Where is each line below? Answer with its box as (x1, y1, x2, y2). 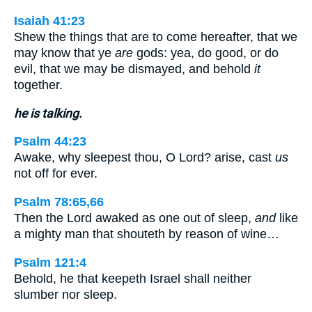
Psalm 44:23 (14, 134, 86, 149)
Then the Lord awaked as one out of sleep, (14, 210, 255, 225)
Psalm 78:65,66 (14, 194, 104, 209)
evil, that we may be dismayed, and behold (14, 62, 254, 77)
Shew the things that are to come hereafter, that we (14, 30, 297, 45)
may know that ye (14, 46, 115, 61)
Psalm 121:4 (14, 255, 86, 270)
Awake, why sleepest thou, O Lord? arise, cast (14, 150, 275, 165)
